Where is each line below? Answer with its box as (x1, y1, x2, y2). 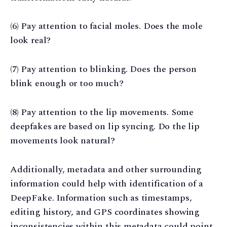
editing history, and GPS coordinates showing (10, 205, 200, 219)
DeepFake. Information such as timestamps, (10, 191, 192, 205)
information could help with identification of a (10, 176, 203, 191)
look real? (10, 33, 51, 48)
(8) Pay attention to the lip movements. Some (10, 105, 194, 119)
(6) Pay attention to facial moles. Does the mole (10, 19, 203, 33)
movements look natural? (10, 133, 115, 147)
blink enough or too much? (10, 77, 124, 91)
